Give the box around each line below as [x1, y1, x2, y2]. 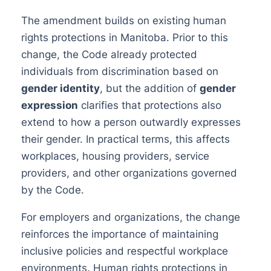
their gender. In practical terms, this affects [21, 133, 230, 146]
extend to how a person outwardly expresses [21, 116, 241, 129]
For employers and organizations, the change [21, 211, 240, 224]
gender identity [21, 82, 100, 95]
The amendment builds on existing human [21, 15, 226, 27]
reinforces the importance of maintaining [21, 228, 218, 241]
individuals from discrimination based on [21, 65, 218, 78]
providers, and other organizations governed [21, 167, 237, 180]
